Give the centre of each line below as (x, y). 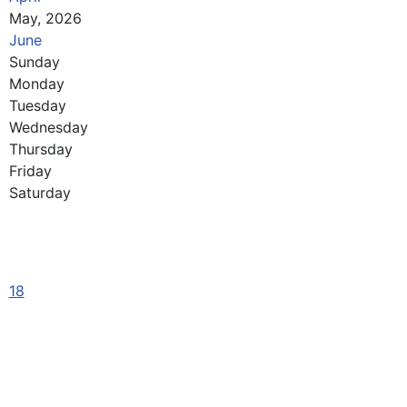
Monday (36, 84)
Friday (30, 171)
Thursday (40, 149)
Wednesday (48, 128)
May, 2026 (45, 19)
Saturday (40, 193)
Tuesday (37, 106)
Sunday (34, 62)
